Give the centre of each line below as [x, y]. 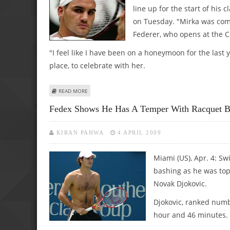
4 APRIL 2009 [140, 133]
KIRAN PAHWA [80, 133]
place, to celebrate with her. [97, 65]
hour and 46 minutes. [191, 215]
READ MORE [73, 91]
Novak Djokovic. [180, 184]
